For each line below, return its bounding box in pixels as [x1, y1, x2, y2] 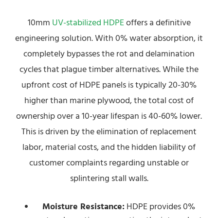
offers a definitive [124, 17, 191, 29]
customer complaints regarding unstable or [29, 157, 189, 169]
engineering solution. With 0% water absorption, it [15, 32, 203, 44]
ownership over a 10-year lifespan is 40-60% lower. [16, 110, 202, 122]
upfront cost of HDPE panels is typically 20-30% [21, 79, 197, 91]
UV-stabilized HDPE [52, 17, 124, 29]
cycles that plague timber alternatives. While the [19, 63, 199, 75]
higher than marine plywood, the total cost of [24, 94, 194, 107]
